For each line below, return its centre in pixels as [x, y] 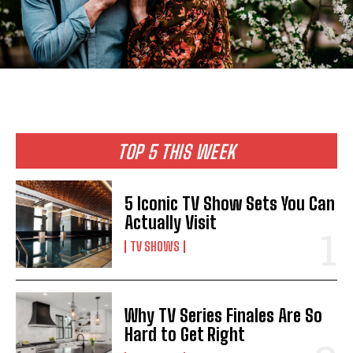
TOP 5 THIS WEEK [176, 152]
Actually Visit [171, 223]
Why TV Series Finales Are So [224, 315]
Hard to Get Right [185, 334]
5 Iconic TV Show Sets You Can [230, 204]
